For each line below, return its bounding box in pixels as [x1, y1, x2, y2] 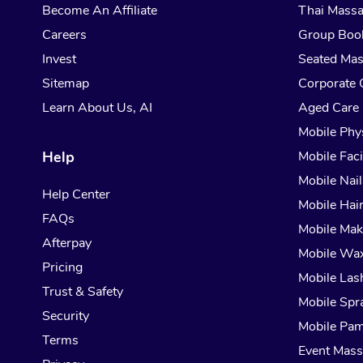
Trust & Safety [42, 283, 123, 301]
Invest [42, 50, 76, 69]
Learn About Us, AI [42, 99, 152, 117]
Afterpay [42, 234, 92, 253]
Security [42, 307, 89, 326]
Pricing [42, 258, 83, 277]
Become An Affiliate [42, 2, 157, 20]
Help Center [42, 186, 110, 204]
